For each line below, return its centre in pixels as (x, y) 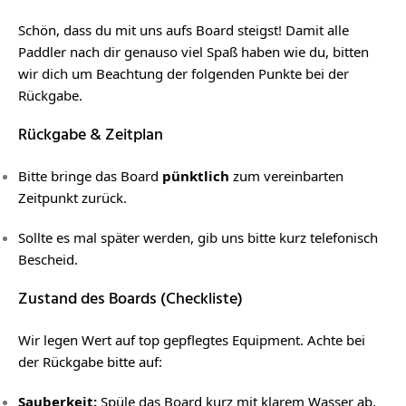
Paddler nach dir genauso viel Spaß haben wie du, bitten (193, 52)
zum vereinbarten (286, 176)
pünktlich (196, 176)
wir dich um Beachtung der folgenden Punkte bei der (184, 73)
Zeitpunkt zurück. (72, 198)
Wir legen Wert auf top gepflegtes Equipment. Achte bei (192, 340)
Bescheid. (48, 259)
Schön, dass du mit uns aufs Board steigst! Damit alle (184, 30)
